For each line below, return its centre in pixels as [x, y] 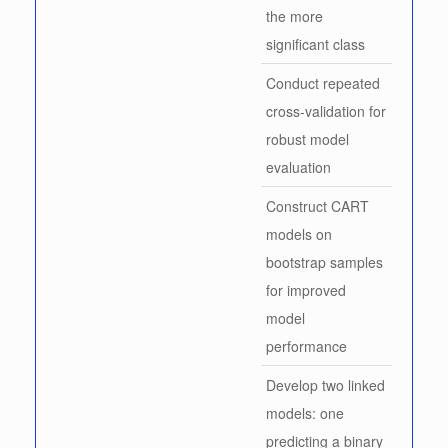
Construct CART [317, 205]
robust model [307, 138]
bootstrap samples [324, 261]
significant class [315, 43]
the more [294, 15]
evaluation [298, 166]
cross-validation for [326, 110]
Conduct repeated [323, 82]
